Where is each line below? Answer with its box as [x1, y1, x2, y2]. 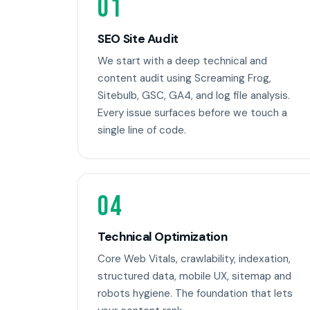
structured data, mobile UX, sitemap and [98, 268, 291, 283]
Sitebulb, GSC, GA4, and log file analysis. [98, 88, 290, 102]
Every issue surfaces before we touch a [98, 105, 287, 120]
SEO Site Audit [98, 31, 179, 47]
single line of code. [98, 122, 186, 137]
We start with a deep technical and [98, 53, 267, 68]
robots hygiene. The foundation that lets [98, 286, 293, 300]
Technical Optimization [98, 229, 228, 245]
